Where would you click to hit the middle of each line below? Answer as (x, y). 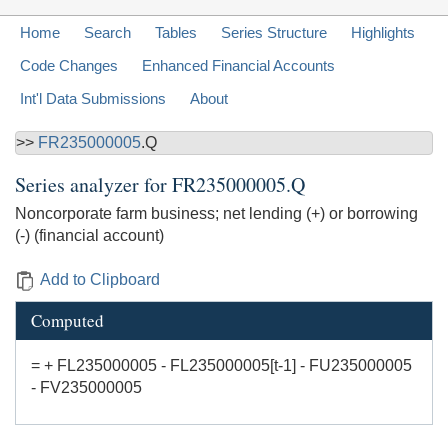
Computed (67, 321)
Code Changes (69, 66)
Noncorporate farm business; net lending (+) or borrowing (216, 214)
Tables (176, 33)
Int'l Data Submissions (93, 99)
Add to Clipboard (100, 280)
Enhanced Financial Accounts (238, 66)
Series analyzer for (93, 185)
